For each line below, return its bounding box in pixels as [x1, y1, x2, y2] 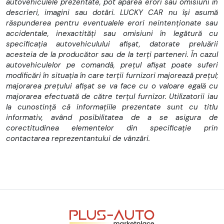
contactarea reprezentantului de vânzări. [6, 133, 150, 143]
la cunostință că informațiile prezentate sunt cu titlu [6, 101, 218, 112]
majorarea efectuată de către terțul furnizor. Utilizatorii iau [6, 91, 218, 101]
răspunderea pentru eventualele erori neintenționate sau [6, 17, 218, 28]
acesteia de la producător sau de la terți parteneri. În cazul [6, 49, 218, 59]
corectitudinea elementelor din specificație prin [6, 122, 218, 133]
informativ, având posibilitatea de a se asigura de [6, 112, 218, 122]
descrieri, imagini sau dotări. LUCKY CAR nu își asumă [6, 7, 218, 17]
